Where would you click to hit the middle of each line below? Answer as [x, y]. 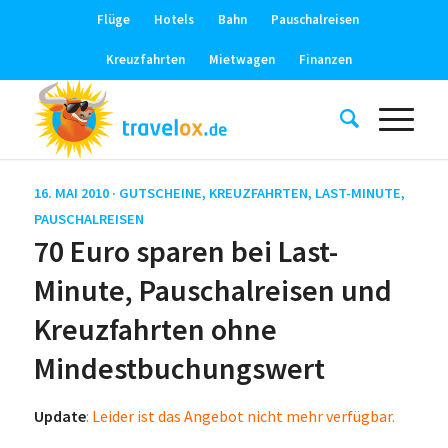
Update [59, 415]
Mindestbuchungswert [179, 368]
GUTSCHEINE [160, 193]
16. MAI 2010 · [76, 193]
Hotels [174, 19]
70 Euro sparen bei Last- [185, 251]
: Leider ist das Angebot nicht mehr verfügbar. [240, 415]
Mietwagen [241, 59]
